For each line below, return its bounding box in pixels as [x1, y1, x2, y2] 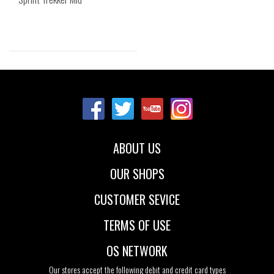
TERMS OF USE [103, 216, 171, 235]
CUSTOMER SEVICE [94, 190, 180, 209]
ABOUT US [113, 139, 161, 158]
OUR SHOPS [109, 165, 165, 183]
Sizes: [62, 67, 84, 82]
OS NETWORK [106, 242, 168, 261]
